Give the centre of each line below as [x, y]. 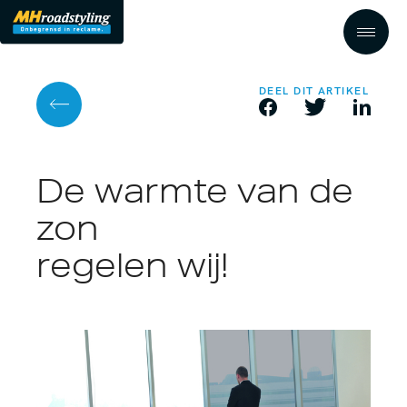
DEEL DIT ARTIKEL [314, 91]
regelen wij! [132, 265]
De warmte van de [195, 191]
